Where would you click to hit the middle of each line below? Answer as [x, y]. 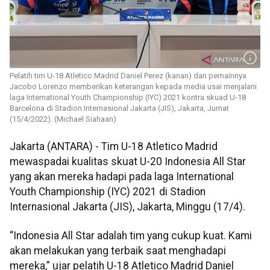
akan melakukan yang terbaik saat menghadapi [118, 250]
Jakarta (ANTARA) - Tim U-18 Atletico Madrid [114, 147]
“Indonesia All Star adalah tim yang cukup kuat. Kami [131, 235]
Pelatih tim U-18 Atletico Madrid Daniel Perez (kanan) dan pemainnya [128, 76]
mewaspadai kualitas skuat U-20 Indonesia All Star [128, 162]
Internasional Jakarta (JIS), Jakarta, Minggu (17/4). [127, 207]
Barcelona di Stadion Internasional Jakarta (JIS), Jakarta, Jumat [119, 108]
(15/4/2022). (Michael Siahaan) [63, 119]
